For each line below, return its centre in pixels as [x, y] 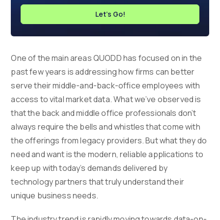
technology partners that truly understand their [97, 182]
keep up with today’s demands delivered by [89, 168]
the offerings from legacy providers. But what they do [109, 141]
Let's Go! [110, 14]
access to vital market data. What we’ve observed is [106, 99]
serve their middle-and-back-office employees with [106, 86]
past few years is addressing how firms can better [103, 72]
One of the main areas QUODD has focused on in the [107, 58]
